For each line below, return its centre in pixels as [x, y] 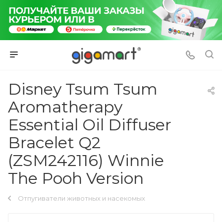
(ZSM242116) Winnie [86, 160]
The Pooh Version [76, 178]
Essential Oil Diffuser [90, 124]
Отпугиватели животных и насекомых [82, 198]
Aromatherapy [65, 107]
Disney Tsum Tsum [83, 89]
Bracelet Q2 [54, 142]
